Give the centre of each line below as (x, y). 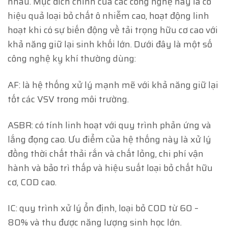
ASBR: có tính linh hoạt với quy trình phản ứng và (109, 125)
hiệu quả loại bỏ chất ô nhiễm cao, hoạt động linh (108, 16)
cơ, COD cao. (32, 182)
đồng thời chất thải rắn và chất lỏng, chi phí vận (106, 153)
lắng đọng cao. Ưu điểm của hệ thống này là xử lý (109, 139)
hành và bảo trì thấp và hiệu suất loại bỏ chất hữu (110, 168)
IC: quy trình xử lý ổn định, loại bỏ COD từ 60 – (103, 208)
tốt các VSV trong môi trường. (68, 99)
